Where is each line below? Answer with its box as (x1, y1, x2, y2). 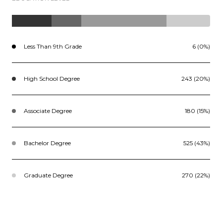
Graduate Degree (24, 171, 73, 179)
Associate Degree (24, 107, 72, 114)
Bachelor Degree (24, 139, 71, 147)
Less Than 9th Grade (24, 42, 82, 50)
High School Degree (24, 74, 80, 82)
